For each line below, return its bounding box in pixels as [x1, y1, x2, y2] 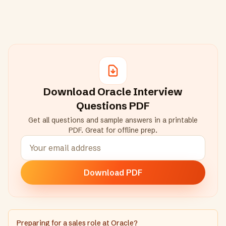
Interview [131, 85, 183, 98]
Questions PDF [76, 99, 150, 112]
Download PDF [84, 167, 142, 178]
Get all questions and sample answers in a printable [28, 116, 198, 125]
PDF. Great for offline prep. [69, 126, 157, 135]
